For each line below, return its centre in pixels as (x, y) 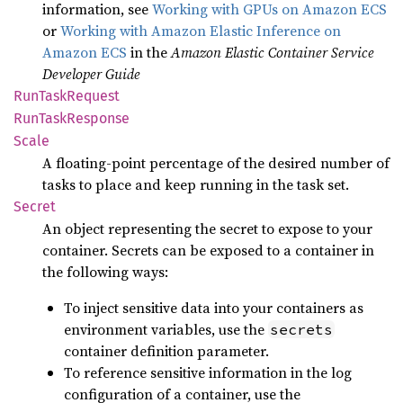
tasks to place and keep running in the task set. (196, 184)
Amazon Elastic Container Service (273, 52)
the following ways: (105, 272)
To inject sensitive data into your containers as (214, 308)
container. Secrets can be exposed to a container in (208, 250)
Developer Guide (91, 74)
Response (98, 118)
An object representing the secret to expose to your (207, 228)
